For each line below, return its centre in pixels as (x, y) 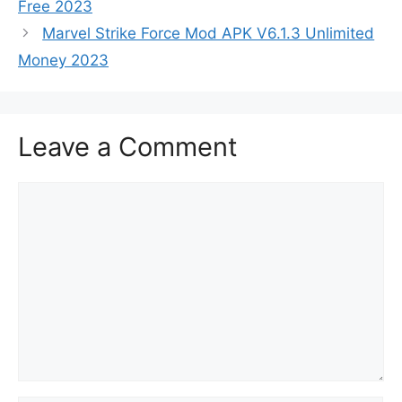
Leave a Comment (128, 146)
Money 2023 (63, 60)
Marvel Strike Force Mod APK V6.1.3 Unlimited (209, 33)
